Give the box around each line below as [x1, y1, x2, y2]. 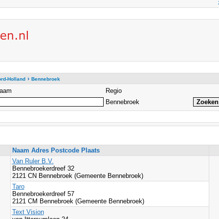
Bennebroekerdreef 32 [12, 165, 74, 172]
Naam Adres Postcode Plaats [12, 147, 100, 154]
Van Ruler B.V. [12, 157, 54, 165]
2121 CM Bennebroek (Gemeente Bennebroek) [12, 197, 144, 205]
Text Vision [12, 208, 44, 216]
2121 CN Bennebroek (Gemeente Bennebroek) [12, 172, 143, 179]
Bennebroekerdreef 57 [12, 190, 76, 197]
